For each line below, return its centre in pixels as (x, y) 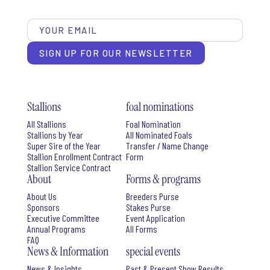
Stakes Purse (148, 207)
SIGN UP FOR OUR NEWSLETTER (116, 53)
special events (153, 251)
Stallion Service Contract (69, 167)
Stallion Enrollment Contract (74, 156)
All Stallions (46, 124)
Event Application (155, 218)
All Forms (141, 228)
